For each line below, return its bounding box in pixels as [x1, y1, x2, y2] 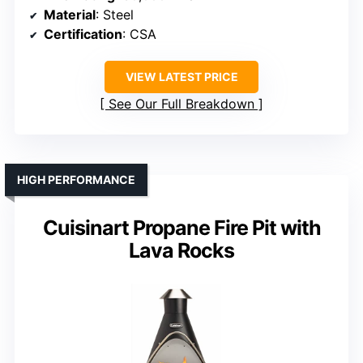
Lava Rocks [129, 237, 234, 263]
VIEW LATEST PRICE [125, 69, 238, 83]
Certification [44, 25, 122, 42]
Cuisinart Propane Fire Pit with [42, 215, 321, 240]
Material [44, 6, 96, 23]
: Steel [96, 6, 134, 23]
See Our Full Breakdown [109, 95, 254, 112]
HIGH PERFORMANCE [17, 172, 135, 186]
